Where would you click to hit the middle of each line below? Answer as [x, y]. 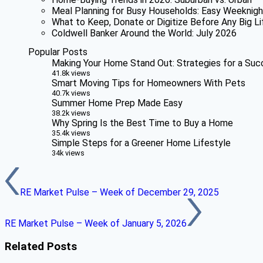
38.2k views [71, 113]
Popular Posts [58, 52]
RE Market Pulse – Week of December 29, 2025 [119, 192]
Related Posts [41, 246]
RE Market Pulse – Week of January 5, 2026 [96, 223]
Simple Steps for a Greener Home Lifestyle [141, 143]
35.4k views [71, 133]
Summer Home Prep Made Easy [117, 103]
